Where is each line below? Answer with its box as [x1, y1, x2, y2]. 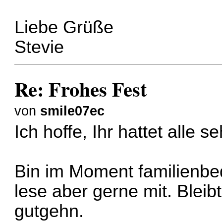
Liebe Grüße [14, 17, 114, 38]
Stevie [14, 37, 64, 57]
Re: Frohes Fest [14, 74, 147, 104]
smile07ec [40, 103, 105, 118]
